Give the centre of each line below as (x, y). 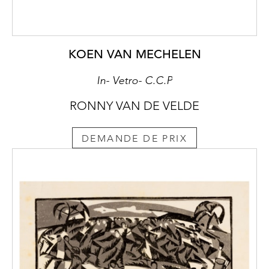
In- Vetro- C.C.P (134, 81)
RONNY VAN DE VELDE (134, 106)
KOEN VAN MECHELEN (134, 55)
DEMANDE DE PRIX (134, 138)
